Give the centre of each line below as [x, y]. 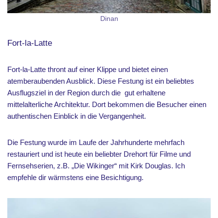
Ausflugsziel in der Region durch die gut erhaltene [86, 93]
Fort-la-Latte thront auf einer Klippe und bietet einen [88, 69]
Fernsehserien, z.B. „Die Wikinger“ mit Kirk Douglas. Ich [96, 166]
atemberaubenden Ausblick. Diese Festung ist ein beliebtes [101, 81]
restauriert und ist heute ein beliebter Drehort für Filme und [99, 154]
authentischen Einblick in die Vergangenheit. [77, 116]
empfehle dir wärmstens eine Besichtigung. [75, 177]
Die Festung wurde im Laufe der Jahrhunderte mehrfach [96, 142]
